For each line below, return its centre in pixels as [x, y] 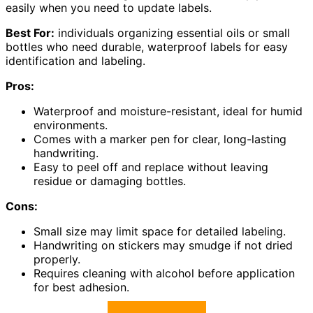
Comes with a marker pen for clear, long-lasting [160, 139]
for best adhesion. [81, 287]
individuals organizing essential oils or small [172, 33]
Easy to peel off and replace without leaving [151, 167]
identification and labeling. [75, 61]
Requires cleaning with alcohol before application [164, 274]
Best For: [30, 33]
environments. [71, 125]
